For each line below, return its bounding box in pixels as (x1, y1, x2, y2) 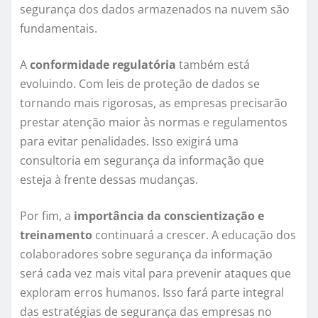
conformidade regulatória (30, 57, 176, 73)
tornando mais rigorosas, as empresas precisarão (20, 95, 287, 111)
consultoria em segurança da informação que (20, 153, 264, 169)
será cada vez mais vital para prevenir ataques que (20, 265, 291, 282)
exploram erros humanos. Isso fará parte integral (20, 285, 284, 301)
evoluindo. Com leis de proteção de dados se (20, 76, 260, 92)
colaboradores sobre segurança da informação (20, 246, 273, 263)
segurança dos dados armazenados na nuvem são (20, 1, 290, 18)
